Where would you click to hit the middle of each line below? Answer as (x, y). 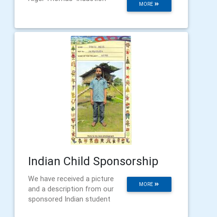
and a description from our (71, 189)
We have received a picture (71, 179)
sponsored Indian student (69, 199)
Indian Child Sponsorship (93, 161)
